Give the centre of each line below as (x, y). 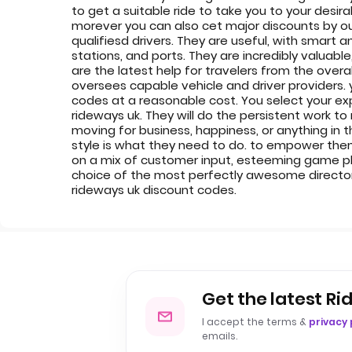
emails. (220, 336)
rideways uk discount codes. (154, 189)
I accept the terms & (255, 322)
